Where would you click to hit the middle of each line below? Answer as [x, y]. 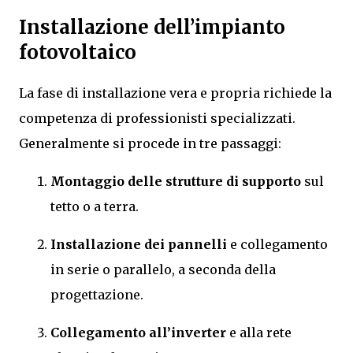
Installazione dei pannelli [139, 245]
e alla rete [259, 333]
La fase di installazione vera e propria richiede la [175, 93]
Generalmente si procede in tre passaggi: [150, 144]
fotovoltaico [78, 52]
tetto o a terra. [95, 207]
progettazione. [97, 295]
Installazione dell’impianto [152, 27]
